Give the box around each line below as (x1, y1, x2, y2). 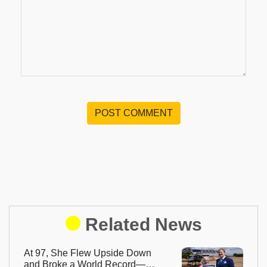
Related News (85, 214, 202, 234)
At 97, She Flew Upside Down (24, 247, 151, 258)
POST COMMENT (94, 107, 173, 118)
